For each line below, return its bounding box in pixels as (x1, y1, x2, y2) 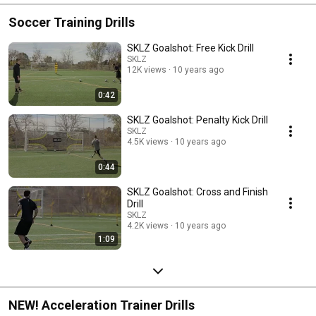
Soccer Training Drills (8, 14, 135, 30)
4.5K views (127, 136, 169, 147)
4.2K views (127, 220, 169, 231)
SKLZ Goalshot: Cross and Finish (127, 186, 196, 197)
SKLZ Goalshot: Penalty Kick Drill (127, 114, 268, 126)
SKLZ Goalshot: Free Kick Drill (127, 42, 254, 54)
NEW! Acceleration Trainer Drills (8, 297, 195, 312)
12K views (127, 64, 166, 75)
